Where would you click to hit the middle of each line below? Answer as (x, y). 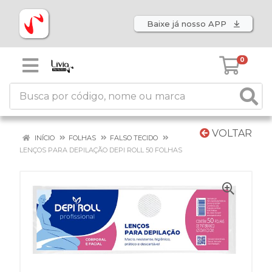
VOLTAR (231, 133)
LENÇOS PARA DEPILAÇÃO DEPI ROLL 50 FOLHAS (101, 150)
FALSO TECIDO (134, 138)
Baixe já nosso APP (188, 24)
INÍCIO (44, 138)
